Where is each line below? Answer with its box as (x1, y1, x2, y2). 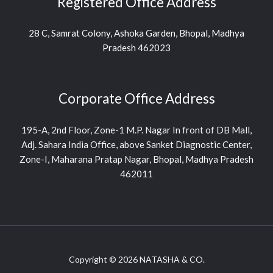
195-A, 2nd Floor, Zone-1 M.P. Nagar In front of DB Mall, (21, 124, 252, 135)
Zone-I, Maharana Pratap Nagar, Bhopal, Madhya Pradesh (19, 153, 253, 165)
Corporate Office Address (58, 90, 215, 107)
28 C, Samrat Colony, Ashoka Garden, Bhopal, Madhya (29, 27, 244, 39)
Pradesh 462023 (102, 42, 171, 54)
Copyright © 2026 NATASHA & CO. (68, 253, 205, 264)
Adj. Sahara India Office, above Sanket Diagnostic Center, (21, 138, 252, 150)
